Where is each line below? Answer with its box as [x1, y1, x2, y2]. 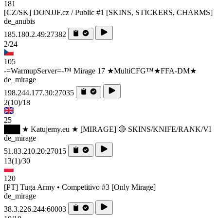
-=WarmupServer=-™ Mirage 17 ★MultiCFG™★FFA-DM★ [4, 67, 197, 75]
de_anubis [4, 17, 35, 26]
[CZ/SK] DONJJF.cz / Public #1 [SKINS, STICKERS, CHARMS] [4, 8, 213, 17]
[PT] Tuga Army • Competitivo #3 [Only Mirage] [4, 183, 156, 192]
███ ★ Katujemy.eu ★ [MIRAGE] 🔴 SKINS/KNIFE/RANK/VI [4, 125, 211, 134]
